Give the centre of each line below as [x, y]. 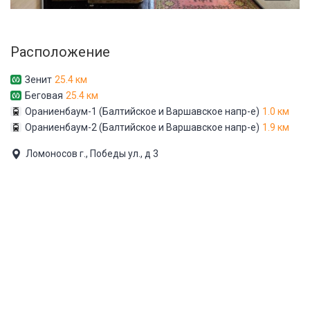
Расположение [60, 52]
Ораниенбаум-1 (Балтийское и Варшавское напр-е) [142, 111]
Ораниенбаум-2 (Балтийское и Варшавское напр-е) [142, 127]
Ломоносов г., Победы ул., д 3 [92, 153]
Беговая [44, 95]
